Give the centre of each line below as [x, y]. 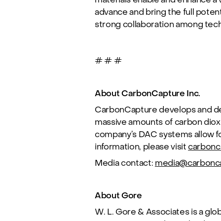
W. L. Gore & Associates [142, 212]
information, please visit [142, 147]
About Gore [118, 196]
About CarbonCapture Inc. [147, 93]
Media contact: [125, 163]
